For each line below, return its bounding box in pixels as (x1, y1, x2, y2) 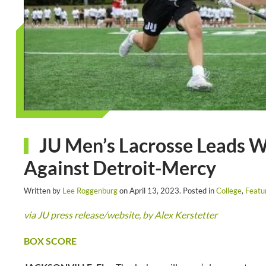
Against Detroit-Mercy (24, 156, 216, 179)
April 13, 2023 (129, 186, 179, 195)
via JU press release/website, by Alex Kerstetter (24, 209, 217, 220)
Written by (24, 186, 62, 195)
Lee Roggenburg (62, 186, 118, 195)
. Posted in (179, 186, 216, 195)
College (216, 186, 242, 195)
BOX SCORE (24, 235, 77, 246)
